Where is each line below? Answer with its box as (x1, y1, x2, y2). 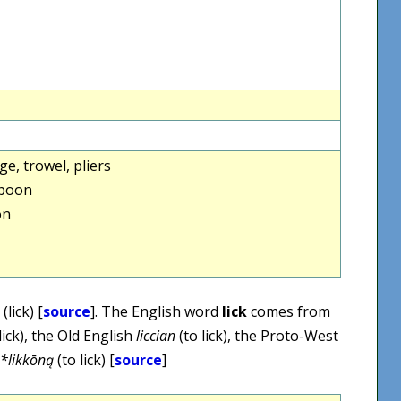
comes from (247, 301, 330, 321)
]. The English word (90, 301, 222, 321)
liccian (136, 325, 175, 346)
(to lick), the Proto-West (175, 325, 338, 346)
